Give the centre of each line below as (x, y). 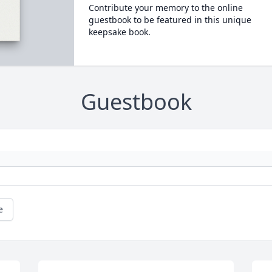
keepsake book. (119, 32)
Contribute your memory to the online (165, 8)
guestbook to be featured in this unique (170, 20)
